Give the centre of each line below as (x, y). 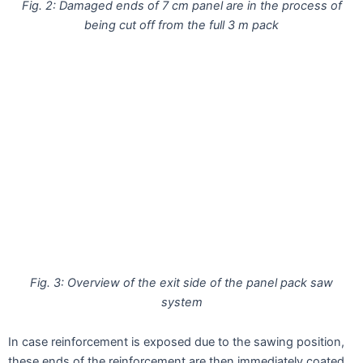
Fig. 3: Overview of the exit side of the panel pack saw (181, 282)
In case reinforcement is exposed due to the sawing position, (176, 342)
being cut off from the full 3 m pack (181, 26)
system (181, 302)
